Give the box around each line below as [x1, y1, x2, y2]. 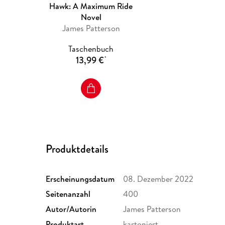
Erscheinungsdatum [46, 173, 115, 185]
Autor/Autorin [46, 203, 97, 215]
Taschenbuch [68, 43, 114, 55]
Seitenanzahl [46, 188, 91, 200]
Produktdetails [46, 141, 109, 157]
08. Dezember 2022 [123, 173, 194, 185]
